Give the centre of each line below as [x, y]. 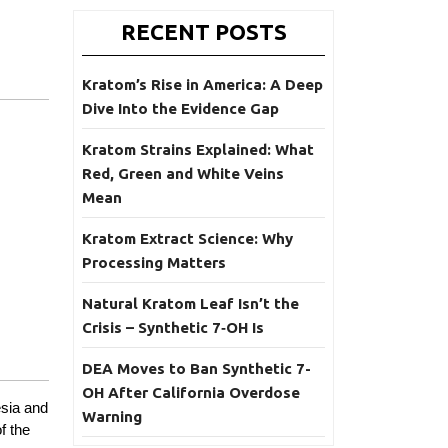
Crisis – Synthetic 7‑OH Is [173, 327]
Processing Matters [154, 262]
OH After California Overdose [191, 392]
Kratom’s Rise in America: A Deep [202, 84]
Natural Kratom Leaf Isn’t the [190, 303]
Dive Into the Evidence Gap [180, 108]
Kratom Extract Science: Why [187, 238]
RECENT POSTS [203, 31]
